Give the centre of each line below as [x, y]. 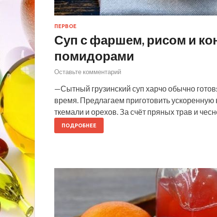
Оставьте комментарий [88, 72]
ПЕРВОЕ [65, 26]
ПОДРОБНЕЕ [79, 125]
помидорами [94, 55]
